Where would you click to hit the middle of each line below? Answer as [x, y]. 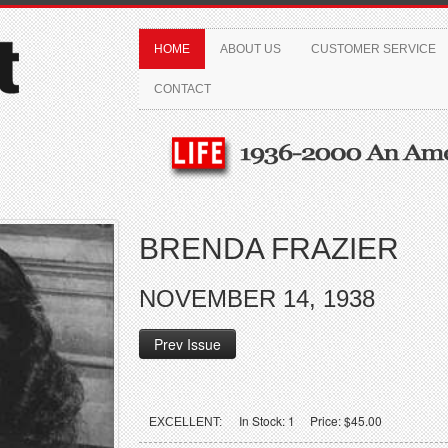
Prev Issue [187, 344]
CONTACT [182, 89]
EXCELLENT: [185, 422]
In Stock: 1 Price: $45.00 [304, 420]
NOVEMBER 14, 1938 [257, 298]
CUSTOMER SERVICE [373, 49]
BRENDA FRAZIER [269, 248]
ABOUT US [250, 49]
